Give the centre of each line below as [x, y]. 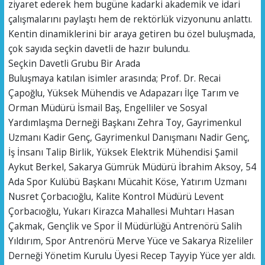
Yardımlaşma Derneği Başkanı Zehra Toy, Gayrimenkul [125, 122]
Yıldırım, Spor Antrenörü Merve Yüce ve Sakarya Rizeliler [130, 240]
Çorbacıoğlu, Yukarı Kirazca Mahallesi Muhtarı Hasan [121, 211]
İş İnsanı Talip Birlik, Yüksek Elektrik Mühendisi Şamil [123, 152]
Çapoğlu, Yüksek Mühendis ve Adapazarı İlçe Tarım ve [123, 93]
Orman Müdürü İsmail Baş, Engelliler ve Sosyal [107, 107]
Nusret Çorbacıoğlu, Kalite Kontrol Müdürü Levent [116, 196]
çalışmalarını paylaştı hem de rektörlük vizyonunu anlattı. [130, 19]
